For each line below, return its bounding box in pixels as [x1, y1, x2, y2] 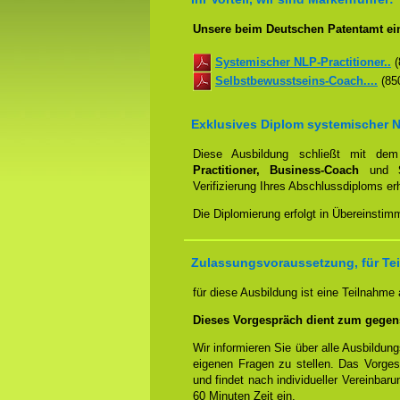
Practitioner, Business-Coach [193, 163, 360, 177]
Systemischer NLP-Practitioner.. [215, 54, 391, 69]
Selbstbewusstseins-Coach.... [215, 73, 378, 87]
